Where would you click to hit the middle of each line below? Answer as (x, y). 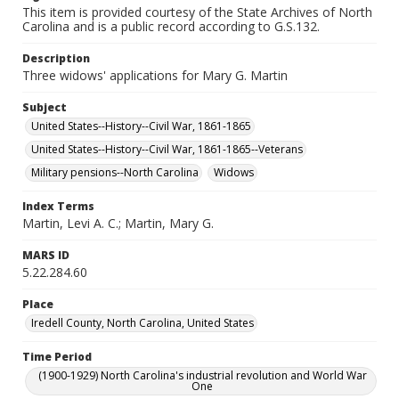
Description (56, 58)
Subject (45, 107)
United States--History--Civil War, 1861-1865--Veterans (167, 149)
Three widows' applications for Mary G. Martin (155, 75)
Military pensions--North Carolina (115, 172)
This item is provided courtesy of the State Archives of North (197, 12)
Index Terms (58, 206)
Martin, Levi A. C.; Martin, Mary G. (118, 223)
